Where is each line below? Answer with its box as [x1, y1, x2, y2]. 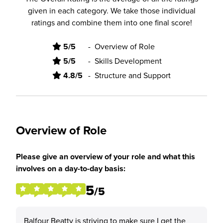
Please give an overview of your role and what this [16, 151, 195, 162]
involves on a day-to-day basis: [16, 163, 125, 174]
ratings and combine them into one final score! [31, 17, 192, 28]
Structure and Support [95, 70, 171, 81]
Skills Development [95, 55, 162, 66]
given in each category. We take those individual [27, 5, 196, 16]
